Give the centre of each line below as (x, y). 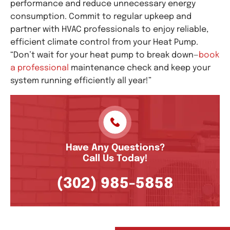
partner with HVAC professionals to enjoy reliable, (109, 30)
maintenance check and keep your (140, 68)
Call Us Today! (115, 158)
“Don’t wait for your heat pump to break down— (104, 55)
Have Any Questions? (115, 148)
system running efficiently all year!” (81, 81)
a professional (40, 68)
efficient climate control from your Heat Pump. (104, 43)
